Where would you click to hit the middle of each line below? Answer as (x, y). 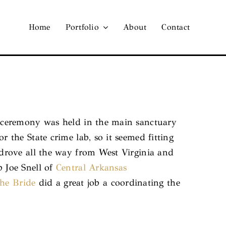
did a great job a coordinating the (108, 182)
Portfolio (82, 27)
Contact (176, 27)
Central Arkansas (91, 167)
